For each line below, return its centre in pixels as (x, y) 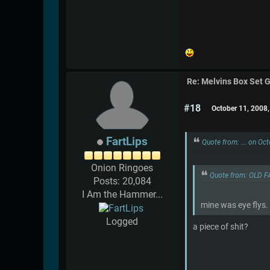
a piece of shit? (221, 226)
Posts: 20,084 (122, 181)
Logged (122, 222)
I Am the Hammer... (122, 195)
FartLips (127, 142)
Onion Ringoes (122, 168)
